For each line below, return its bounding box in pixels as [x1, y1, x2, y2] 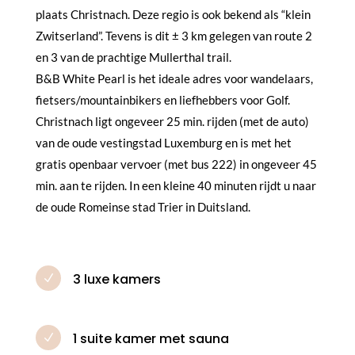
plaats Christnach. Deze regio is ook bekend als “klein [35, 6, 311, 21]
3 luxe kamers [72, 269, 161, 288]
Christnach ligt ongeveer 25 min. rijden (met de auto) [35, 113, 309, 128]
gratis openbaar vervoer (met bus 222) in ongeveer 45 [35, 156, 317, 171]
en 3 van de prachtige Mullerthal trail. [35, 49, 231, 64]
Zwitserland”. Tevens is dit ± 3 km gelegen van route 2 [35, 28, 312, 43]
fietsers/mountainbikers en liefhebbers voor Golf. [35, 92, 290, 107]
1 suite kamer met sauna [72, 329, 229, 348]
